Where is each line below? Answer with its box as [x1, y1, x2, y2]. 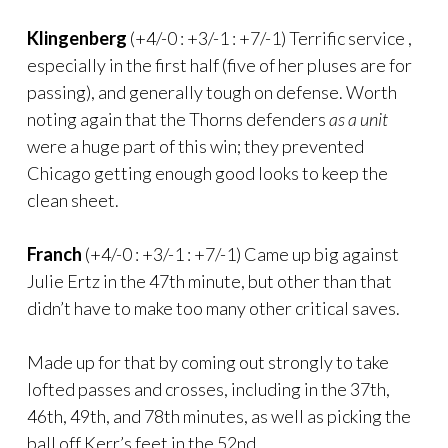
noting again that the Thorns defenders [27, 107, 329, 130]
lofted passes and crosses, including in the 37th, [27, 377, 390, 400]
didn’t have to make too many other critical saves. [27, 296, 400, 319]
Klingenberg [27, 26, 127, 49]
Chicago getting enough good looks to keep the [27, 161, 388, 184]
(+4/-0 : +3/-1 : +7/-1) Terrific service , [127, 26, 412, 49]
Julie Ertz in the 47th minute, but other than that [27, 269, 392, 292]
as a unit [329, 107, 388, 130]
